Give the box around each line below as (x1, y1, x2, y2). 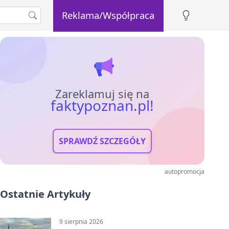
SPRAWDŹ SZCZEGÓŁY (59, 135, 146, 147)
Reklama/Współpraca (62, 8, 155, 21)
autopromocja (165, 167, 204, 176)
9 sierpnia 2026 (59, 217, 103, 226)
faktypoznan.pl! (51, 96, 154, 115)
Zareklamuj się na (55, 86, 149, 101)
